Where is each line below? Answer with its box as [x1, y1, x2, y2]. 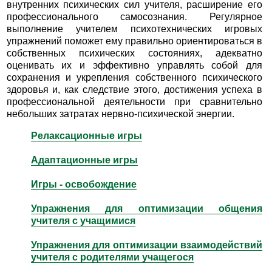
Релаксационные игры [30, 130, 142, 141]
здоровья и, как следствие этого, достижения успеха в [6, 84, 263, 95]
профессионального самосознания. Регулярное [6, 12, 263, 22]
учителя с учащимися [30, 215, 135, 226]
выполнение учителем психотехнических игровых [6, 24, 263, 35]
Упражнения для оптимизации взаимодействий [30, 239, 263, 250]
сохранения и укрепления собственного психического [6, 72, 263, 83]
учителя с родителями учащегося [30, 251, 194, 262]
